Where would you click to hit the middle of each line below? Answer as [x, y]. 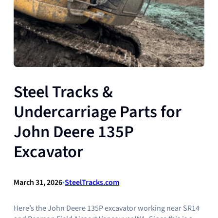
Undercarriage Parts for [98, 112]
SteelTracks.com [92, 182]
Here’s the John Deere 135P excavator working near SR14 [107, 208]
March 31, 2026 [38, 182]
